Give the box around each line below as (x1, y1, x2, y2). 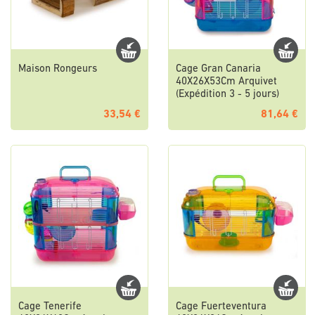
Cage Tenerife (18, 301, 82, 312)
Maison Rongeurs (18, 64, 97, 75)
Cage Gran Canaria (176, 64, 261, 75)
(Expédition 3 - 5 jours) (176, 89, 279, 101)
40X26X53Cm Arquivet (176, 77, 277, 88)
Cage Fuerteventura (176, 301, 266, 312)
